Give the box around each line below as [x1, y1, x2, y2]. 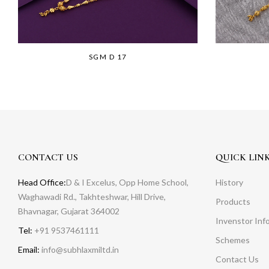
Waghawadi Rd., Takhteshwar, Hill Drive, [18, 192, 166, 202]
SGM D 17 [88, 52, 127, 62]
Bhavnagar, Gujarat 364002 [18, 206, 119, 217]
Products [215, 196, 250, 207]
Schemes [215, 235, 250, 246]
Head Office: [18, 177, 66, 188]
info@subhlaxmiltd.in [41, 244, 119, 255]
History [215, 177, 243, 188]
